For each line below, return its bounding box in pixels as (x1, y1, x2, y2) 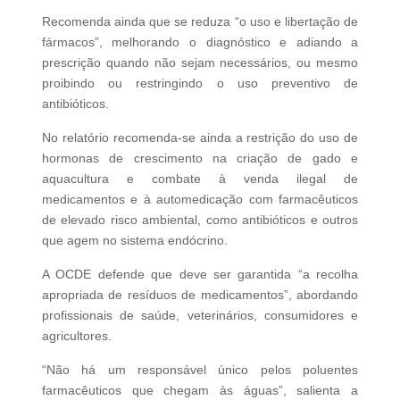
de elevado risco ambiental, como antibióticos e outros (41, 212, 359, 227)
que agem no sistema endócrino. (41, 232, 228, 247)
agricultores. (41, 328, 112, 343)
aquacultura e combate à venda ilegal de (41, 171, 359, 186)
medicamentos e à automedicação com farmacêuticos (41, 191, 359, 206)
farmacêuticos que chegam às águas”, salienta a (41, 382, 359, 397)
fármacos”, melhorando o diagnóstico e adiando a (41, 34, 359, 49)
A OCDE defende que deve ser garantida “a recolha (41, 266, 359, 281)
